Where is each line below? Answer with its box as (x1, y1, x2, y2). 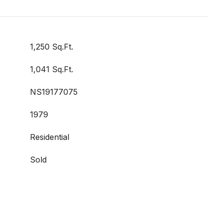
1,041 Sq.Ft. (30, 64, 73, 74)
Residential (30, 132, 69, 142)
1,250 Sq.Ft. (30, 42, 73, 52)
